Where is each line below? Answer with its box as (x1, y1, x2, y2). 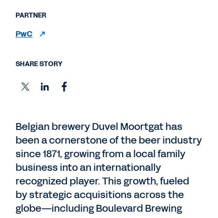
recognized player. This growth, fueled (16, 174, 189, 188)
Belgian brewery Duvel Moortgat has (16, 120, 182, 133)
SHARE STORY (16, 59, 62, 69)
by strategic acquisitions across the (16, 188, 184, 201)
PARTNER (16, 11, 46, 20)
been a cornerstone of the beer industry (16, 133, 202, 147)
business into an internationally (16, 161, 161, 174)
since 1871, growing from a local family (16, 147, 185, 161)
